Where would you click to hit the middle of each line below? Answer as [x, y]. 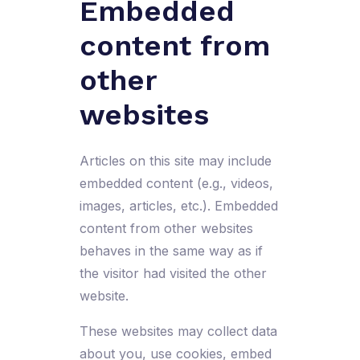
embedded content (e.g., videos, [176, 184]
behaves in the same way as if [171, 251]
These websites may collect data [178, 331]
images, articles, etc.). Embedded [178, 206]
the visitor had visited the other [173, 274]
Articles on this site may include [175, 161]
